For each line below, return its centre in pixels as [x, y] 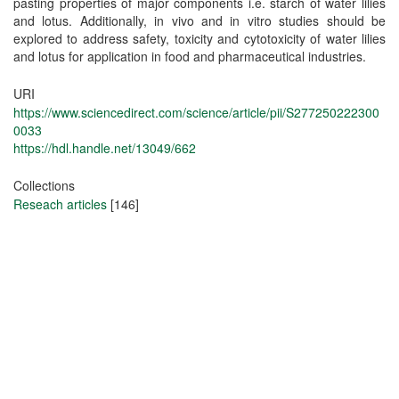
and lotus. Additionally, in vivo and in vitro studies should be [199, 20]
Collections [44, 185]
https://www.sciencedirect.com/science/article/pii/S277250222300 [196, 112]
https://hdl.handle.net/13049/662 [105, 148]
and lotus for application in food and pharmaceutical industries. [190, 56]
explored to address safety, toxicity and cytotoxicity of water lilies [199, 38]
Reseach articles [60, 204]
